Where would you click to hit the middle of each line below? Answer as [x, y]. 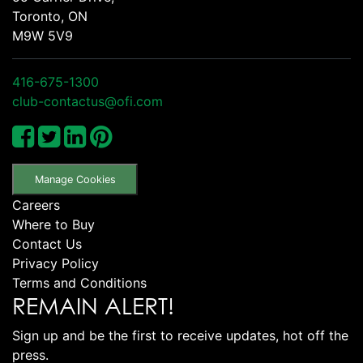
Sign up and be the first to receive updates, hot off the [180, 335]
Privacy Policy [56, 263]
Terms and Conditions [79, 282]
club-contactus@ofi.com [88, 101]
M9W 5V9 [43, 35]
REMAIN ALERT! [93, 305]
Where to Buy [53, 224]
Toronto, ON [50, 16]
